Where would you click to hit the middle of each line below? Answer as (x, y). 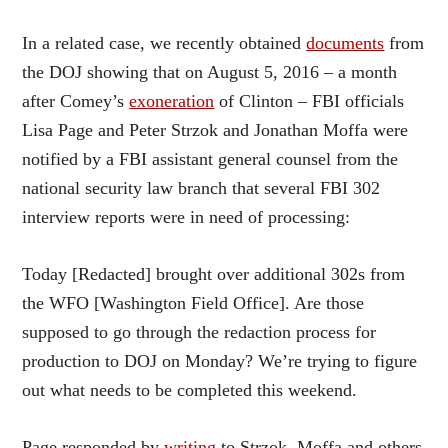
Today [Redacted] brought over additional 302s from (214, 273)
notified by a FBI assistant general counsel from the (210, 158)
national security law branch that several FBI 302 (201, 187)
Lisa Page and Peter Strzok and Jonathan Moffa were (215, 129)
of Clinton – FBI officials (309, 100)
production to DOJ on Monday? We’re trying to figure (220, 360)
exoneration (172, 100)
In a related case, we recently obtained (164, 42)
